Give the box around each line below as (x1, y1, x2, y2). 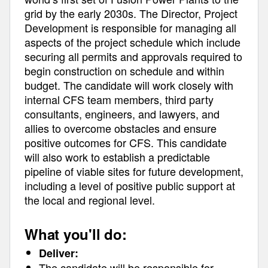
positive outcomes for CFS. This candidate (25, 135, 227, 150)
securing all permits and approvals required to (25, 48, 242, 64)
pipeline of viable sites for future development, (25, 163, 243, 179)
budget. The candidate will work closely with (25, 77, 233, 93)
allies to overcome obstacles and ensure (25, 120, 217, 136)
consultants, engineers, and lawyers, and (25, 106, 220, 121)
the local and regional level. (25, 192, 155, 208)
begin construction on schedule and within (25, 63, 224, 78)
